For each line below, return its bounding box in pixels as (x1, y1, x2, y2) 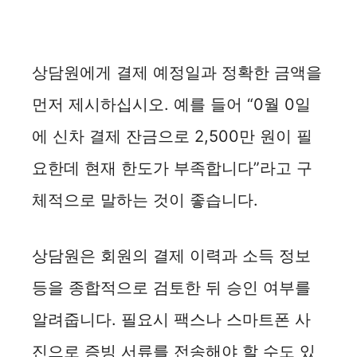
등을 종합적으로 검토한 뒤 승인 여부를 (32, 278, 311, 298)
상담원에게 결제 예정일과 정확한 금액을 (32, 63, 322, 83)
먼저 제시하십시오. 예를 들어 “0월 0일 (32, 95, 311, 115)
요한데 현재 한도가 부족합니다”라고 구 (32, 159, 312, 178)
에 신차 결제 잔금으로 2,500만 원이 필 (32, 127, 312, 147)
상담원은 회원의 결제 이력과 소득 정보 (32, 246, 311, 266)
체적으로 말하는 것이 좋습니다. (32, 190, 258, 210)
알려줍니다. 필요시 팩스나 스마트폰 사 (32, 310, 311, 330)
